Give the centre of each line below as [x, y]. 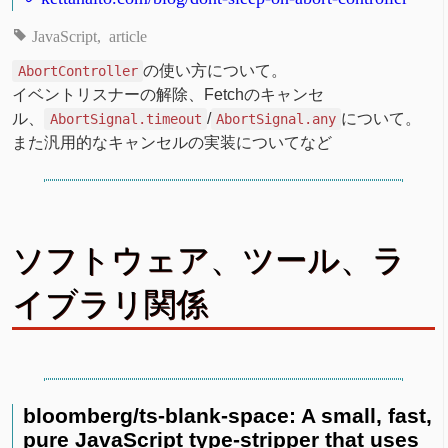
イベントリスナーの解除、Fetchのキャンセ [168, 95]
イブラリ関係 [110, 304]
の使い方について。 [214, 71]
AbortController [77, 71]
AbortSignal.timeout [125, 119]
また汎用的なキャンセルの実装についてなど [172, 143]
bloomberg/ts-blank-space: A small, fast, [228, 416]
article [127, 35]
